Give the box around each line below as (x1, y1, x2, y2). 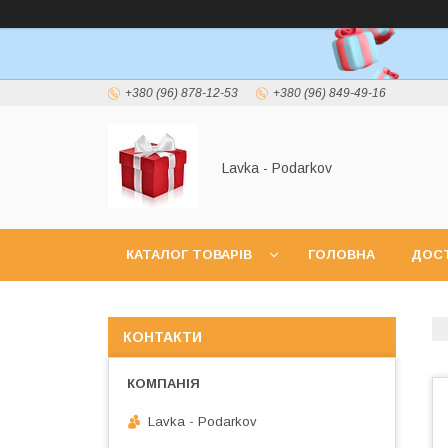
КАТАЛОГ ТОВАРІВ (126, 247, 252, 262)
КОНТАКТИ (123, 329, 202, 345)
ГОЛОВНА (308, 247, 375, 262)
